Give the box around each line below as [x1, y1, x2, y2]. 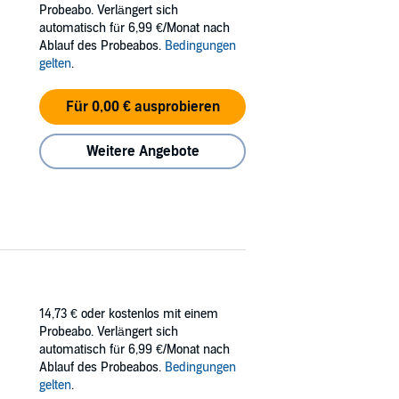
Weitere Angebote [85, 142, 199, 160]
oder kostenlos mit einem [81, 305, 218, 322]
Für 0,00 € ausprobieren [65, 98, 220, 116]
